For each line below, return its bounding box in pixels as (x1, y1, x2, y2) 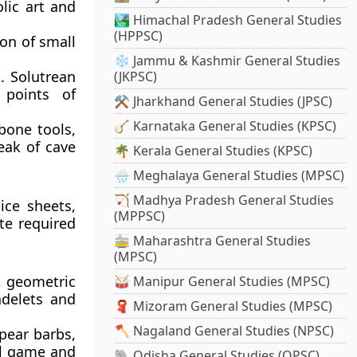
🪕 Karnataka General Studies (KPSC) (114, 117, 337, 135)
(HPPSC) (114, 27, 163, 45)
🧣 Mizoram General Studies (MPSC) (114, 297, 333, 316)
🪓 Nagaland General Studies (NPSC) (114, 322, 335, 340)
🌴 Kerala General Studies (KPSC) (114, 142, 313, 160)
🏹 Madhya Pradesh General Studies (114, 191, 335, 210)
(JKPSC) (114, 68, 158, 86)
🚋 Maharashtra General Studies (114, 232, 312, 250)
